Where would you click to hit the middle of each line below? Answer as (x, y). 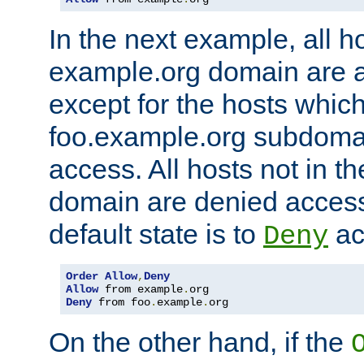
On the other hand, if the (200, 342)
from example (141, 289)
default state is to (156, 234)
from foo (121, 302)
